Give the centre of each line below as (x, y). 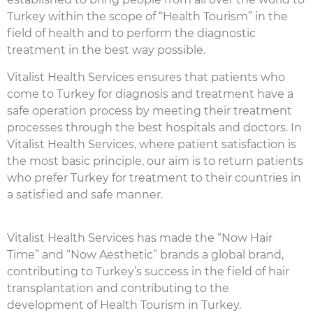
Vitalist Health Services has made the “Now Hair (140, 238)
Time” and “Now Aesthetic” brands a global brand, (145, 254)
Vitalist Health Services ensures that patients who (146, 77)
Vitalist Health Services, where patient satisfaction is (152, 144)
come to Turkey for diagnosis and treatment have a (150, 94)
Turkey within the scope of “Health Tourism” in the (147, 17)
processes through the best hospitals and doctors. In (154, 127)
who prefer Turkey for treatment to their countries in (154, 177)
